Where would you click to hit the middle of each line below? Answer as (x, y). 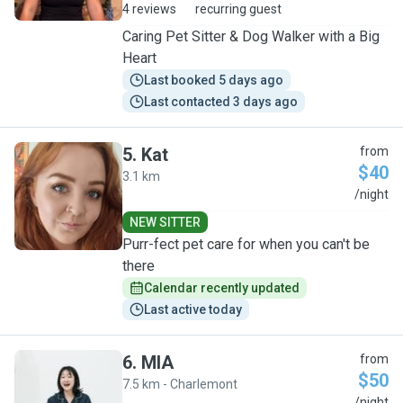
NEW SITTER (165, 222)
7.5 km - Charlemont (180, 384)
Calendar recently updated (222, 288)
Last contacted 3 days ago (221, 102)
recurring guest (238, 9)
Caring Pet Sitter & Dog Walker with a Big (251, 36)
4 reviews (149, 9)
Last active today (193, 309)
